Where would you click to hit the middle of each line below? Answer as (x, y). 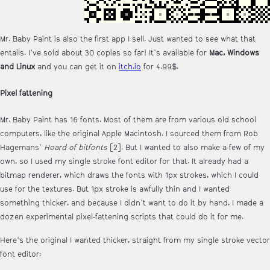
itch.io (130, 67)
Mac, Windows (234, 53)
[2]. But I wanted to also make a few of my (186, 148)
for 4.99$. (160, 67)
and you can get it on (77, 67)
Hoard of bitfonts (76, 148)
